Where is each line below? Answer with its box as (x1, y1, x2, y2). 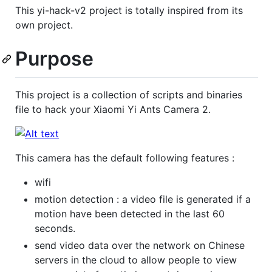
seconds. (35, 222, 75, 234)
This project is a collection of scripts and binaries (15, 88, 242, 101)
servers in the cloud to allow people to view (35, 253, 237, 266)
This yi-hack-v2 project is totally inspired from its (15, 4, 243, 17)
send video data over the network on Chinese (35, 239, 245, 251)
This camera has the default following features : (15, 151, 234, 164)
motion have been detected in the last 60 (35, 207, 225, 220)
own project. (15, 19, 73, 32)
